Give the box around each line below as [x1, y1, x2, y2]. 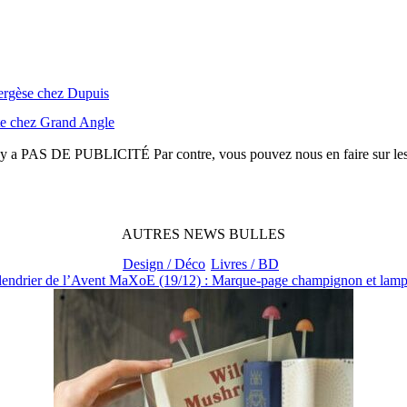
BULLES [229, 225, 285, 242]
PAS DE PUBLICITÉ [20, 145, 150, 162]
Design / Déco [123, 255, 205, 272]
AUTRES [122, 225, 184, 242]
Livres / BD [211, 255, 279, 272]
